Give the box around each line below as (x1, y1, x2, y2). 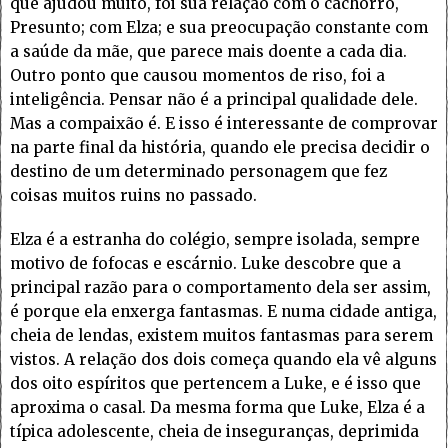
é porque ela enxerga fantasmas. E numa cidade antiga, (10, 302, 437, 322)
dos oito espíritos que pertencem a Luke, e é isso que (10, 374, 421, 394)
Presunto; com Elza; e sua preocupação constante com (10, 18, 428, 38)
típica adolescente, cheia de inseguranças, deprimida (10, 422, 419, 442)
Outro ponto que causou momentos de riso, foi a (10, 66, 385, 86)
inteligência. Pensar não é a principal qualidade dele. (10, 90, 418, 110)
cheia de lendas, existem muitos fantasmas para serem (10, 326, 433, 346)
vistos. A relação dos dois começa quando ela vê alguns (10, 350, 437, 370)
